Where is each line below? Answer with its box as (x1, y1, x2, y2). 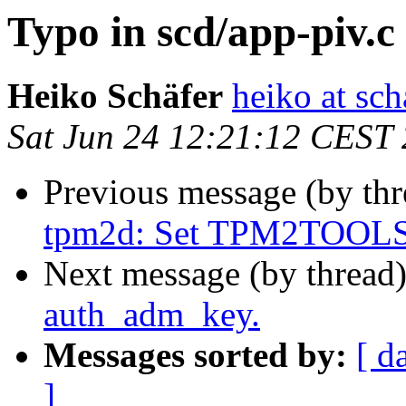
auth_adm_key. (43, 295, 260, 334)
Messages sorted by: (43, 335, 347, 375)
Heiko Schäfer (7, 76, 223, 116)
